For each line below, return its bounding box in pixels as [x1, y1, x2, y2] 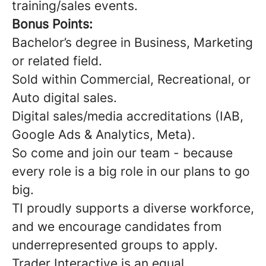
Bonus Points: [12, 17, 93, 31]
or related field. [12, 53, 102, 68]
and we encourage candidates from [12, 219, 221, 234]
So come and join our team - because [12, 145, 233, 160]
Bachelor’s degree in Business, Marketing [12, 35, 253, 50]
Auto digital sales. [12, 90, 117, 105]
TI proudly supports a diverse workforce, [12, 201, 254, 216]
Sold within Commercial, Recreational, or [12, 72, 251, 87]
